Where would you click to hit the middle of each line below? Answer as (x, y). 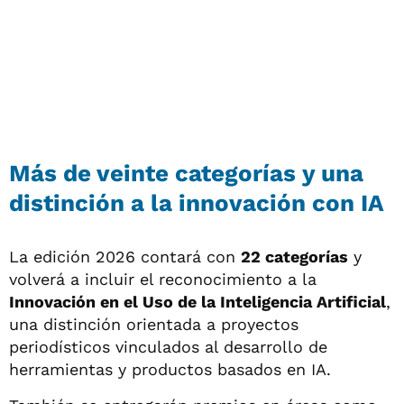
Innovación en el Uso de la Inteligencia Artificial (197, 302)
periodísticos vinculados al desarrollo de (168, 347)
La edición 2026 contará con (125, 257)
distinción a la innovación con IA (197, 203)
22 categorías (294, 257)
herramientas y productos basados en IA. (170, 370)
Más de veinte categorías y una (186, 174)
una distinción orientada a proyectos (154, 325)
